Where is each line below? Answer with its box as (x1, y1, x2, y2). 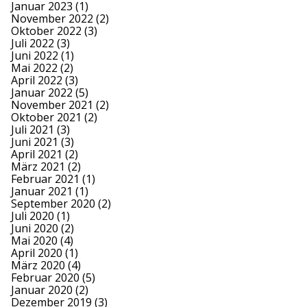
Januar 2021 (11, 183, 73, 199)
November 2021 (11, 97, 93, 112)
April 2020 (11, 245, 62, 260)
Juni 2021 (11, 134, 58, 149)
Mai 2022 (11, 60, 58, 75)
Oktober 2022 (11, 23, 82, 38)
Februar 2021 (11, 171, 79, 186)
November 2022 (11, 10, 93, 26)
